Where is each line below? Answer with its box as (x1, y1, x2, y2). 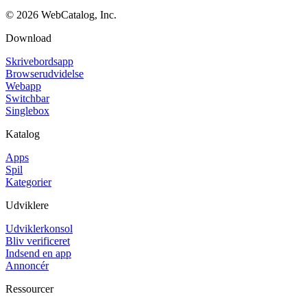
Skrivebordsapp (5, 55, 73, 67)
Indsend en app (5, 247, 71, 259)
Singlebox (5, 104, 49, 116)
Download (5, 32, 51, 44)
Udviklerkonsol (5, 222, 73, 234)
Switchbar (5, 92, 49, 104)
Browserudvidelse (5, 67, 84, 79)
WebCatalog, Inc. (38, 8, 116, 21)
